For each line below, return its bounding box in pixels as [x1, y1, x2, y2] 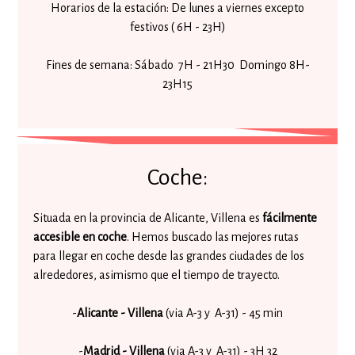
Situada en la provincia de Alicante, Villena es [33, 212, 263, 224]
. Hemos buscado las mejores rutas [127, 231, 300, 243]
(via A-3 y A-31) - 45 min [163, 307, 283, 319]
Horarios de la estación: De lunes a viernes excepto [51, 2, 304, 14]
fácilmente [262, 212, 318, 224]
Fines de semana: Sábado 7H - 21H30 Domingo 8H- [45, 59, 310, 71]
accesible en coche [33, 231, 128, 243]
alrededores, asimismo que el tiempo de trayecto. [33, 269, 281, 281]
